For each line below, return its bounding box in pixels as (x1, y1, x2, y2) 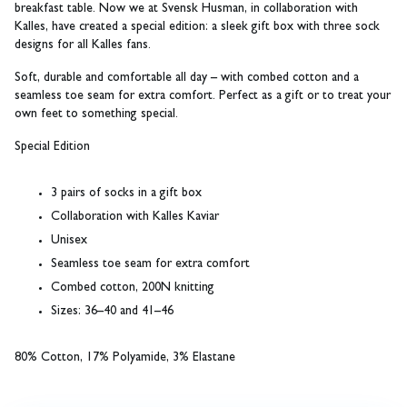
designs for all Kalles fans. (15, 39, 151, 52)
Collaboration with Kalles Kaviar (51, 211, 219, 223)
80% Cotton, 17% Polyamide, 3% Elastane (15, 352, 235, 364)
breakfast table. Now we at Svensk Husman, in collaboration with (15, 3, 358, 15)
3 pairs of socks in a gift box (51, 187, 202, 200)
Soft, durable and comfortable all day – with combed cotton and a (15, 72, 359, 84)
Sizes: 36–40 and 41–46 (51, 305, 174, 318)
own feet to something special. (15, 108, 178, 121)
